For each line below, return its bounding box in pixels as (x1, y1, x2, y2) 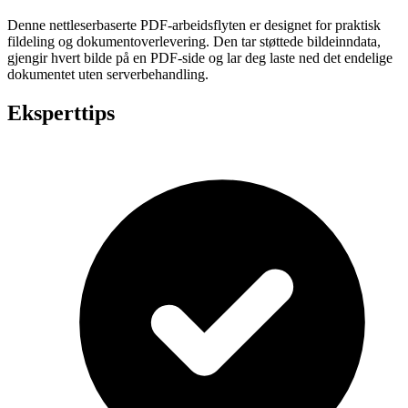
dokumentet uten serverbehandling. (7, 66, 209, 83)
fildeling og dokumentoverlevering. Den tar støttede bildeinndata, (7, 34, 381, 50)
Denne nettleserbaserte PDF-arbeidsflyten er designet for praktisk (7, 17, 381, 34)
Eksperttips (7, 101, 115, 126)
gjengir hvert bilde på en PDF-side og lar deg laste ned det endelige (7, 50, 393, 66)
